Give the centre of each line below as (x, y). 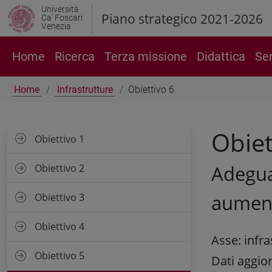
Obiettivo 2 (60, 168)
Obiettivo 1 (60, 139)
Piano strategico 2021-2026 (182, 19)
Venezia (56, 26)
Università (60, 9)
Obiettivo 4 (60, 227)
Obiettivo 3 (60, 197)
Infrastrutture (85, 90)
